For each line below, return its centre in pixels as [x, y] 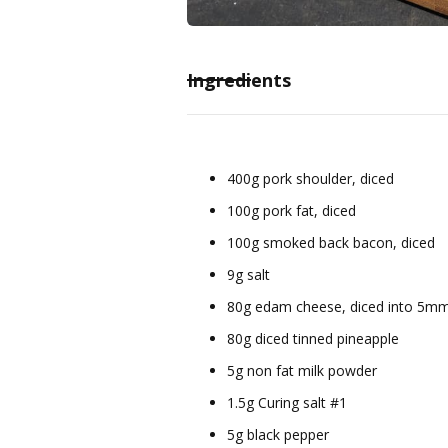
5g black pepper [278, 434]
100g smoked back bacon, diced [331, 242]
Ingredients [239, 79]
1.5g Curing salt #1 [287, 402]
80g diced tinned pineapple [313, 338]
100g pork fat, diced [291, 210]
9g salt [248, 274]
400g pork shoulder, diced [310, 178]
